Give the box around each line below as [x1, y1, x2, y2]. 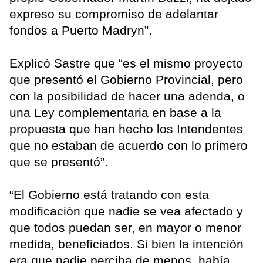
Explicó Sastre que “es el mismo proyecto [9, 56, 243, 70]
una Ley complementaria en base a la [9, 106, 221, 120]
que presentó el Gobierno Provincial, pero [9, 73, 243, 87]
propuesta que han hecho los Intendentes [9, 122, 243, 136]
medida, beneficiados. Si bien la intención [9, 237, 244, 251]
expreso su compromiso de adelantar [9, 7, 218, 21]
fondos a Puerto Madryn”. [9, 23, 152, 38]
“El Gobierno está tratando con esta [9, 188, 209, 202]
